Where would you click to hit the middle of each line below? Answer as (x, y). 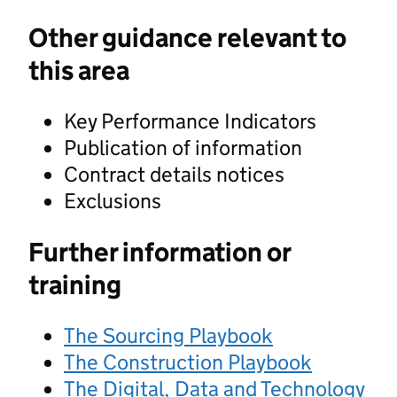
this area (79, 70)
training (75, 284)
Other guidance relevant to (187, 37)
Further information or (160, 252)
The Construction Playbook (188, 362)
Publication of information (183, 147)
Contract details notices (174, 174)
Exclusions (113, 200)
